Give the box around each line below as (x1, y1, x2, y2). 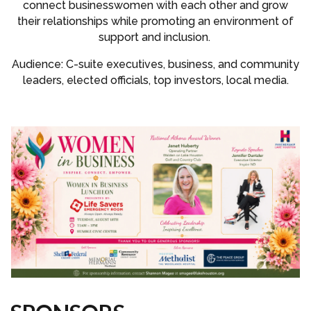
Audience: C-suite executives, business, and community (12, 58, 299, 72)
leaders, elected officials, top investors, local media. (22, 74, 289, 87)
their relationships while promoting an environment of (17, 15, 294, 28)
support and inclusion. (98, 31, 213, 44)
